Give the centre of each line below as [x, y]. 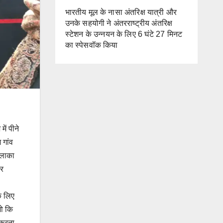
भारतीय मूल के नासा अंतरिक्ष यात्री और [121, 12]
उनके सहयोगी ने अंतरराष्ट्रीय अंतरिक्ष [119, 23]
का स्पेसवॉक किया [91, 45]
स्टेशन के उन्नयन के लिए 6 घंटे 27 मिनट [124, 34]
